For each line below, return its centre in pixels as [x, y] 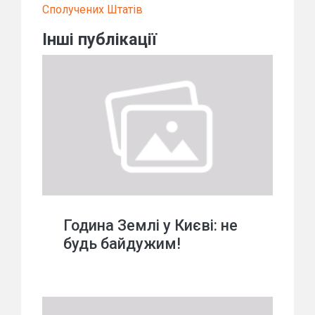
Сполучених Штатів [92, 9]
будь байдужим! [122, 244]
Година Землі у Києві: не [150, 225]
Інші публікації [99, 39]
